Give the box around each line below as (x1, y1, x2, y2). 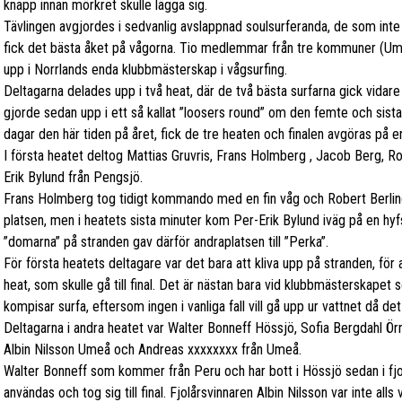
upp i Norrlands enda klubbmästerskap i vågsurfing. (3, 61, 287, 78)
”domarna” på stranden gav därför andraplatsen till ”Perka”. (3, 233, 328, 250)
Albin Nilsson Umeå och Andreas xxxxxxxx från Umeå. (3, 341, 301, 358)
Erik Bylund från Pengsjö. (3, 169, 143, 186)
